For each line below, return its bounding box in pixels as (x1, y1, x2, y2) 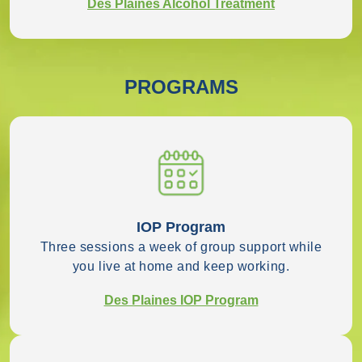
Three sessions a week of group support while (40, 240, 322, 255)
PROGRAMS (124, 76, 238, 99)
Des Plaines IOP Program (103, 293, 259, 307)
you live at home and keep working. (72, 259, 290, 274)
